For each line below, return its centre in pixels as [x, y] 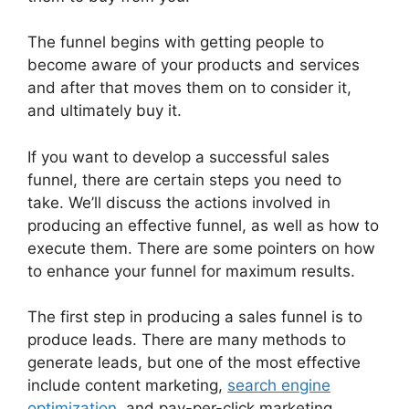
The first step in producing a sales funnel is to [195, 317]
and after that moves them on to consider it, [189, 88]
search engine [279, 386]
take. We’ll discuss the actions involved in [179, 202]
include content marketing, [127, 386]
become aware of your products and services [194, 65]
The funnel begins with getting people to [176, 42]
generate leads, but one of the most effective [194, 363]
